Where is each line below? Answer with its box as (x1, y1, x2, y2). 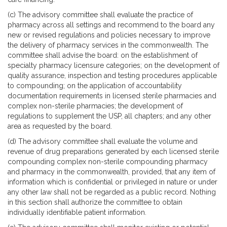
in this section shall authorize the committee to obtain (8, 198, 182, 206)
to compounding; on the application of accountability (8, 81, 182, 90)
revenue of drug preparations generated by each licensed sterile (8, 147, 219, 156)
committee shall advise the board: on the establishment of (8, 51, 198, 59)
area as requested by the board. (8, 122, 112, 130)
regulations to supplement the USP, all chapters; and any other (8, 111, 211, 120)
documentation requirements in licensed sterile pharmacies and (8, 91, 216, 100)
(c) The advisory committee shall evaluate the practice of (8, 10, 193, 19)
